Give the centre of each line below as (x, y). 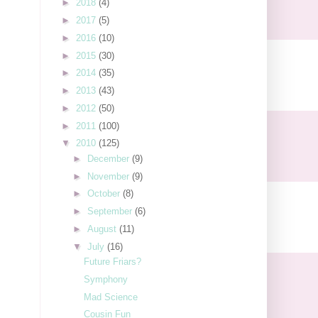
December (109, 158)
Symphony (106, 279)
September (111, 212)
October (105, 194)
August (103, 229)
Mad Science (111, 297)
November (109, 176)
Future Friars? (113, 262)
